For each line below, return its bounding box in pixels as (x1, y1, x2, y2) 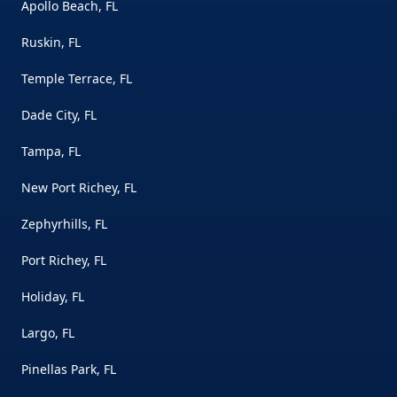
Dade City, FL (21, 106, 97, 123)
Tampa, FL (21, 143, 81, 160)
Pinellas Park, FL (21, 361, 116, 378)
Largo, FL (21, 324, 74, 341)
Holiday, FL (21, 288, 84, 305)
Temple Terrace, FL (21, 70, 132, 87)
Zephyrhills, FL (21, 215, 107, 232)
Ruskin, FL (21, 34, 81, 51)
